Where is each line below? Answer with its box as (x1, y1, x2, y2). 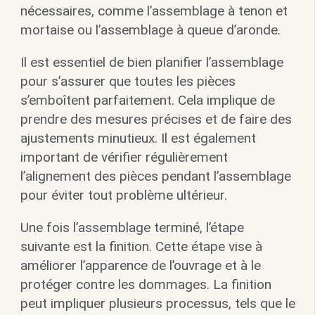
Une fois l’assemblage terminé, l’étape (20, 219, 244, 236)
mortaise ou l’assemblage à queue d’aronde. (20, 21, 281, 38)
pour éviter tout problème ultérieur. (20, 186, 227, 203)
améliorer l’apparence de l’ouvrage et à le (20, 257, 261, 274)
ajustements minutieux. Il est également (20, 129, 256, 146)
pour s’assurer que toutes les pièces (20, 72, 236, 89)
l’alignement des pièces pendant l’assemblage (20, 167, 291, 184)
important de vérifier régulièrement (20, 148, 228, 165)
